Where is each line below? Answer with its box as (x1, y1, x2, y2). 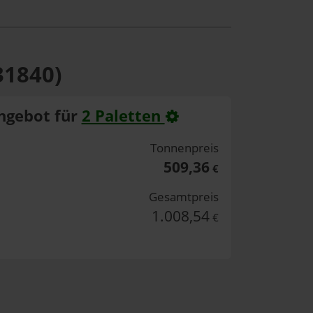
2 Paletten (81, 104, 165, 126)
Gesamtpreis (149, 189, 219, 205)
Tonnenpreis (150, 140, 219, 156)
